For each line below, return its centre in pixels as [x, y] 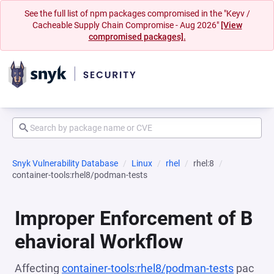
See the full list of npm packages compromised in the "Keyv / [137, 13]
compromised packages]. [137, 37]
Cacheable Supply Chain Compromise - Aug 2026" [126, 25]
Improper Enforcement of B [134, 218]
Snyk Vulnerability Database [65, 163]
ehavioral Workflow [99, 242]
